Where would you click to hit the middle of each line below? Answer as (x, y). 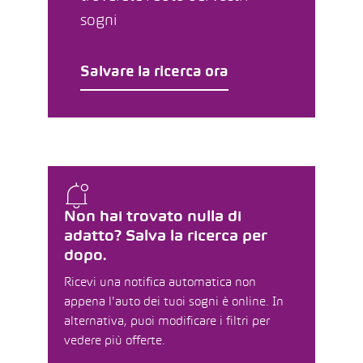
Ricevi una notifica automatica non (160, 283)
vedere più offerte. (115, 341)
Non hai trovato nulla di (153, 218)
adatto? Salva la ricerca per (166, 237)
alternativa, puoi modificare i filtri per (167, 322)
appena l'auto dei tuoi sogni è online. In (174, 302)
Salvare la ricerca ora (154, 73)
